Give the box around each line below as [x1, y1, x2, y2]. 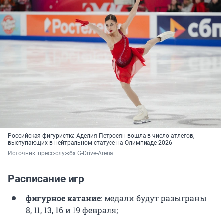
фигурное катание [26, 193, 101, 204]
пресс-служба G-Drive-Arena [38, 150, 115, 157]
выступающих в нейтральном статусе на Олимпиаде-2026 [8, 139, 172, 147]
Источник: [8, 150, 38, 157]
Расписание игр [8, 173, 84, 185]
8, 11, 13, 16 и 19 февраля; [26, 205, 118, 216]
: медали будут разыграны [101, 193, 207, 204]
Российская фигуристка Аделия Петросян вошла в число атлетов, [8, 132, 194, 140]
